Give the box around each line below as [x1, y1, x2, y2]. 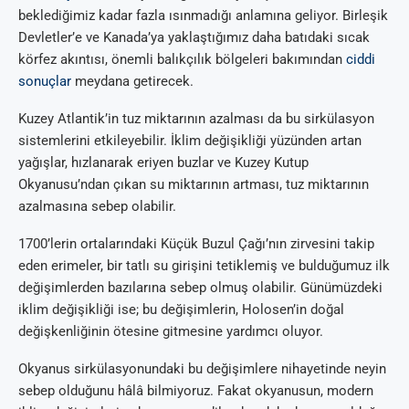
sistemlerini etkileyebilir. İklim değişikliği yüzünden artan [18, 132, 362, 150]
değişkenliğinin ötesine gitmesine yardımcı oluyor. [18, 323, 323, 341]
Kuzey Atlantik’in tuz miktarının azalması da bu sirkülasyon [18, 110, 374, 128]
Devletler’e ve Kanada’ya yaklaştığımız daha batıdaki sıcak [18, 29, 370, 47]
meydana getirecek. [71, 73, 194, 90]
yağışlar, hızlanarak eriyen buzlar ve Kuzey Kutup [18, 154, 309, 172]
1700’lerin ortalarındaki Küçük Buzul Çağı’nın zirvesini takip [18, 236, 374, 253]
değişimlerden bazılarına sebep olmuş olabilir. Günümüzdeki [18, 279, 383, 297]
